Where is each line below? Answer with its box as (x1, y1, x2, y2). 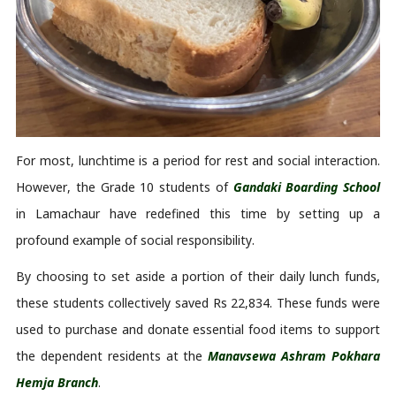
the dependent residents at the (16, 346, 209, 364)
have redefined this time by (99, 204, 300, 222)
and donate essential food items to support (117, 320, 381, 338)
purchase (65, 320, 118, 338)
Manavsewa (208, 346, 277, 364)
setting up (299, 204, 364, 222)
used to (16, 320, 65, 338)
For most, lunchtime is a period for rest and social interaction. (16, 151, 380, 169)
